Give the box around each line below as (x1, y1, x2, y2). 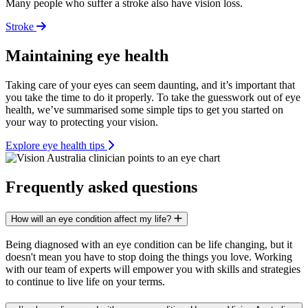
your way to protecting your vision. (5, 115, 161, 128)
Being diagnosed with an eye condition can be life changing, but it (5, 239, 292, 251)
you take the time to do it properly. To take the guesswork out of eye (5, 91, 300, 103)
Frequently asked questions (5, 177, 197, 196)
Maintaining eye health (5, 46, 168, 65)
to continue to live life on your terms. (5, 276, 168, 288)
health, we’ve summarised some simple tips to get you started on (5, 103, 283, 115)
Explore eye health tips (5, 139, 107, 151)
